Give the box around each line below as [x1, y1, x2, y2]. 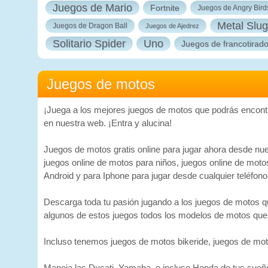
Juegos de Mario [53, 2, 132, 14]
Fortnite [150, 3, 179, 13]
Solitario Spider [53, 38, 126, 50]
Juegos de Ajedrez [145, 22, 199, 29]
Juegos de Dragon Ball [53, 22, 127, 30]
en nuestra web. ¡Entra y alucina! [44, 118, 172, 128]
